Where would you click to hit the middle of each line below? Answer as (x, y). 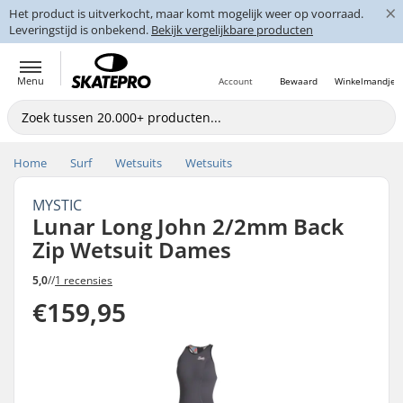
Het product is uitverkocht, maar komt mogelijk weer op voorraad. (186, 13)
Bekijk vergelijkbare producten (232, 30)
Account (236, 81)
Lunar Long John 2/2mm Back (188, 226)
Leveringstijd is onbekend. (80, 30)
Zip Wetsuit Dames (132, 250)
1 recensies (84, 280)
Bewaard (299, 81)
